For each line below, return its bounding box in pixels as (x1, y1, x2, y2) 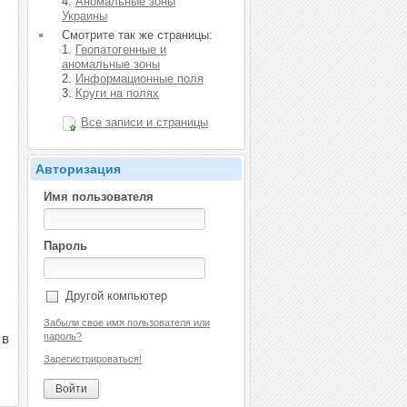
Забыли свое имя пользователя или (44, 316, 210, 328)
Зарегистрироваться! (44, 352, 142, 364)
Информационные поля (75, 72, 203, 85)
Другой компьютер (65, 289, 167, 303)
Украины (62, 9, 107, 23)
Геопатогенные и (75, 43, 166, 56)
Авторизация (35, 161, 121, 176)
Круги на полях (75, 86, 159, 100)
